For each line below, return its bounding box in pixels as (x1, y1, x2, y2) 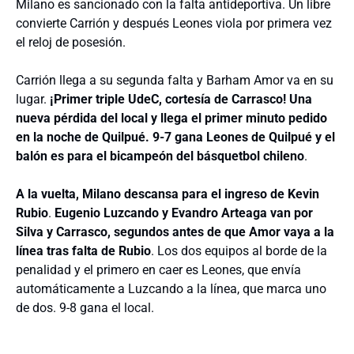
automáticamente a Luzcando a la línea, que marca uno (16, 281, 326, 296)
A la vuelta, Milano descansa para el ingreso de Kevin (16, 186, 319, 201)
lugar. (16, 92, 50, 107)
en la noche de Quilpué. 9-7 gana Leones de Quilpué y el (16, 130, 335, 145)
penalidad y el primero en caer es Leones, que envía (16, 262, 301, 277)
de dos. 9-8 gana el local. (16, 300, 154, 315)
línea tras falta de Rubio (16, 243, 151, 258)
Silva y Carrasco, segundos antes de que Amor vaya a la (16, 224, 334, 239)
